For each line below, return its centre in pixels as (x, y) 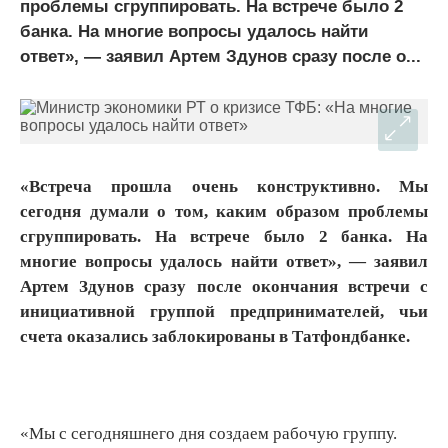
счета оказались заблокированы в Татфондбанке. (215, 336)
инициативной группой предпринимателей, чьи (224, 311)
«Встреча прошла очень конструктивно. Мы (224, 186)
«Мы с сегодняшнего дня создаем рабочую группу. (208, 434)
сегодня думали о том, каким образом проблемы (224, 211)
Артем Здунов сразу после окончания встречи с (224, 286)
